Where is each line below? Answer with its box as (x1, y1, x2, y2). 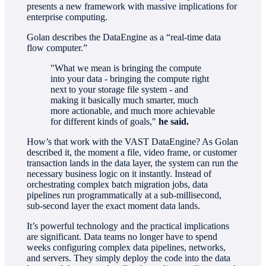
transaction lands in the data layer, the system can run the (27, 157, 239, 168)
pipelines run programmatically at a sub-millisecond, (27, 189, 222, 200)
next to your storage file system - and (50, 84, 189, 94)
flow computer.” (27, 42, 90, 53)
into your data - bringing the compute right (50, 73, 210, 84)
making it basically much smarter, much (50, 94, 199, 105)
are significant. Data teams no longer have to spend (27, 231, 218, 242)
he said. (156, 116, 189, 126)
